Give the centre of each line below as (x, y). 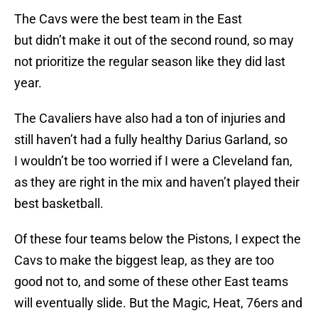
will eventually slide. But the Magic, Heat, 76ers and (158, 303)
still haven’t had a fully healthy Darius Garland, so (151, 140)
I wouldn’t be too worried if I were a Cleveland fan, (153, 161)
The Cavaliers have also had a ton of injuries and (150, 119)
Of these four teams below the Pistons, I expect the (158, 239)
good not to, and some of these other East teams (151, 282)
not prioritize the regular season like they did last (150, 62)
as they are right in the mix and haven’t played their (157, 182)
